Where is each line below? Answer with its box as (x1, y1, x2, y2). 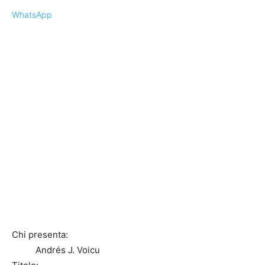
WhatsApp (12, 9, 52, 20)
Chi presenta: (12, 229, 68, 240)
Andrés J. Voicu (35, 244, 100, 256)
